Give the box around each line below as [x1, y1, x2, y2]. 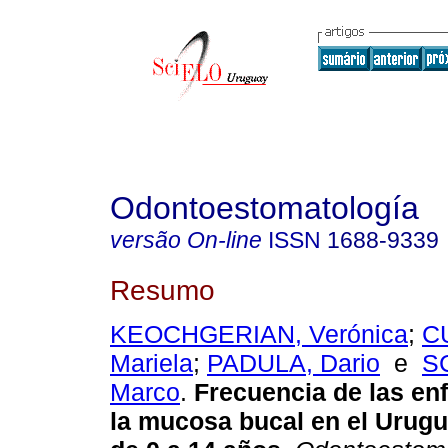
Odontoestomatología [110, 190, 419, 226]
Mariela [110, 349, 193, 378]
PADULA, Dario [207, 349, 380, 378]
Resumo [110, 273, 215, 306]
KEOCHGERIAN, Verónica [110, 320, 408, 349]
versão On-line [110, 227, 262, 253]
